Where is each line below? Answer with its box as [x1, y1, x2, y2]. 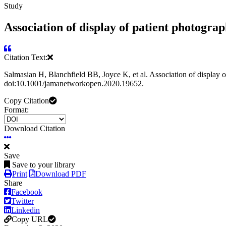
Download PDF [35, 169, 86, 179]
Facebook [11, 188, 42, 197]
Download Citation [4, 124, 65, 133]
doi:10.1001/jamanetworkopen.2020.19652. [4, 79, 144, 88]
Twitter [11, 197, 34, 206]
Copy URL [12, 215, 48, 224]
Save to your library [12, 160, 75, 169]
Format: [4, 105, 29, 115]
